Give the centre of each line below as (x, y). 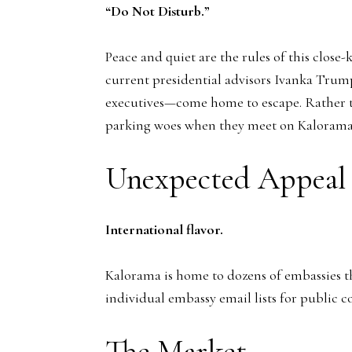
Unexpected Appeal (226, 178)
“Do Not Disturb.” (158, 11)
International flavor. (164, 229)
